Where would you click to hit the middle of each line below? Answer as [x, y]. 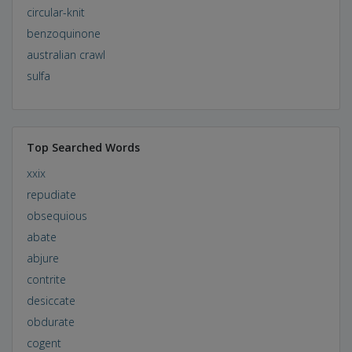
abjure [42, 258]
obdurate [50, 321]
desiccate [51, 300]
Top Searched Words [83, 147]
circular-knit [55, 12]
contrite [46, 279]
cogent [44, 343]
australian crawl [66, 54]
